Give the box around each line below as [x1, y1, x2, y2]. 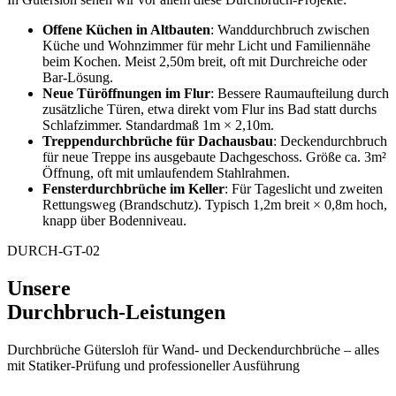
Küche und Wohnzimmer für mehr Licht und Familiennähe [42, 37, 370, 53]
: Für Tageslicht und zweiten [225, 180, 383, 196]
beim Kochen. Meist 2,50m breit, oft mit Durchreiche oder [42, 53, 367, 69]
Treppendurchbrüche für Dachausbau [42, 133, 273, 148]
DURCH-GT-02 [7, 242, 100, 258]
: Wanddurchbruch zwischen [210, 21, 369, 37]
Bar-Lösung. [42, 69, 113, 85]
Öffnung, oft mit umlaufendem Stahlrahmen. [42, 164, 290, 180]
